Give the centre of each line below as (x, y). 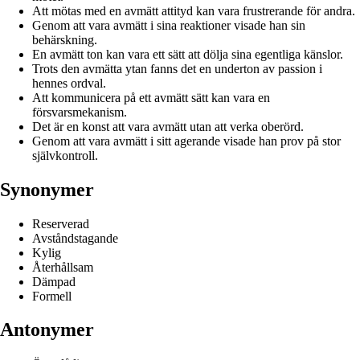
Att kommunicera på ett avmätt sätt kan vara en (151, 97)
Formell (52, 296)
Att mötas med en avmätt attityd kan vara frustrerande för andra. (194, 10)
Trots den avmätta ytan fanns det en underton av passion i (177, 68)
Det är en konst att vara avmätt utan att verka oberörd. (168, 126)
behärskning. (65, 39)
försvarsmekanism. (80, 112)
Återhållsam (63, 267)
